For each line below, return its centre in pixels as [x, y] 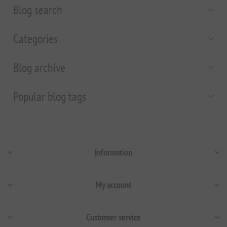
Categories [36, 39]
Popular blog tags [50, 97]
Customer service [113, 217]
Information [113, 153]
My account [113, 185]
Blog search [38, 10]
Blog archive [40, 68]
